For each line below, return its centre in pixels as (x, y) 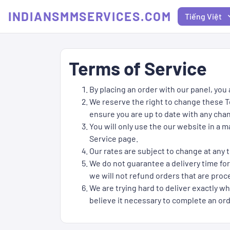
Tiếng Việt (203, 16)
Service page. (114, 138)
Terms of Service (138, 68)
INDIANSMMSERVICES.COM (90, 16)
